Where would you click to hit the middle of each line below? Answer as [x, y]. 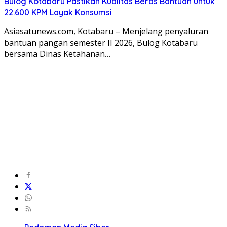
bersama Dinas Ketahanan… [57, 53]
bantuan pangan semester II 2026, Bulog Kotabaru [101, 42]
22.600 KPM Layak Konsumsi [58, 12]
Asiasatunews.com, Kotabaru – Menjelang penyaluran [106, 31]
